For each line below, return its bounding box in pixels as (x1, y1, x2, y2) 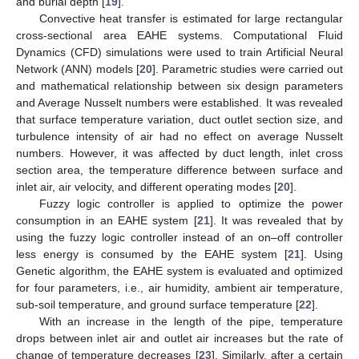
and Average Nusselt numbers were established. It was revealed (16, 95, 343, 109)
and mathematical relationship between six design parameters (16, 79, 343, 92)
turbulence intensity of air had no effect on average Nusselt (16, 129, 343, 143)
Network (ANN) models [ (16, 62, 139, 75)
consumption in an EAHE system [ (16, 213, 197, 227)
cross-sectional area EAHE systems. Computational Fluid (16, 28, 343, 42)
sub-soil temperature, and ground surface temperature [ (16, 297, 299, 311)
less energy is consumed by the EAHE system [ (16, 247, 288, 260)
